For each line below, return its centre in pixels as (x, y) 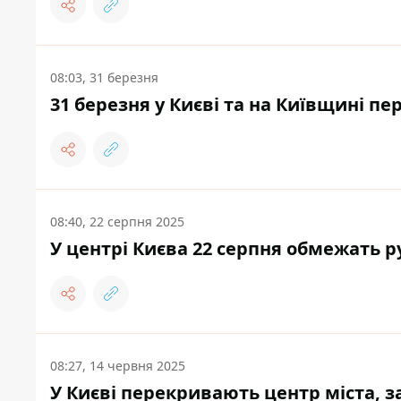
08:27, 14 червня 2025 (118, 366)
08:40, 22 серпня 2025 (117, 222)
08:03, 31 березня (104, 78)
